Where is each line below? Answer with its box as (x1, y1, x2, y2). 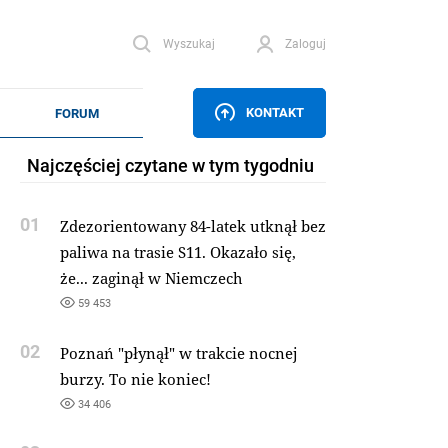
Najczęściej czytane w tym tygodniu (26, 153, 314, 177)
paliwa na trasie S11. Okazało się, (59, 242, 296, 262)
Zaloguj (284, 36, 326, 51)
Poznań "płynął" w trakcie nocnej (59, 343, 298, 363)
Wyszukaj (162, 36, 215, 51)
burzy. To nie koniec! (59, 369, 211, 389)
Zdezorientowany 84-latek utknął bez (59, 216, 326, 236)
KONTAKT (246, 104, 304, 120)
